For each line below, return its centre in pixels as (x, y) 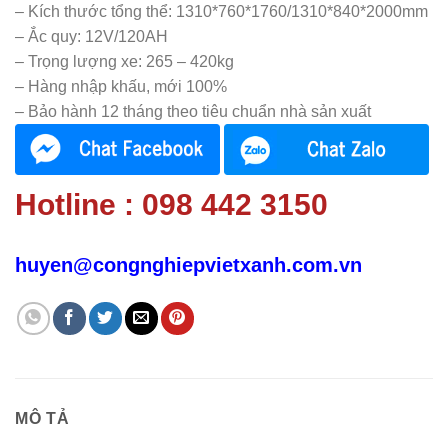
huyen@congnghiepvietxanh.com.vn (188, 265)
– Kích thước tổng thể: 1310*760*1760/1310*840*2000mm (221, 11)
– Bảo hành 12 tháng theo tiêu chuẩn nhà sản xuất (193, 111)
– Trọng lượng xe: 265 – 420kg (124, 61)
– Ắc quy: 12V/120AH (91, 36)
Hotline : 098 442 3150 (171, 204)
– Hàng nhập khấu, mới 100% (121, 86)
